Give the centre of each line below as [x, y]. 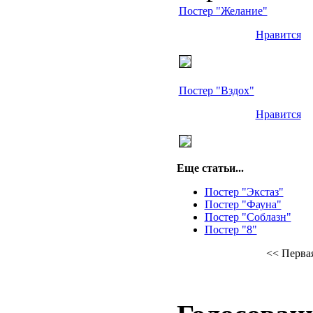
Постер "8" [231, 230]
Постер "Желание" [223, 11]
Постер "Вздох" [216, 91]
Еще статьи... [210, 168]
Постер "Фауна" [243, 205]
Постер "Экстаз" [244, 192]
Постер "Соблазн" [248, 217]
